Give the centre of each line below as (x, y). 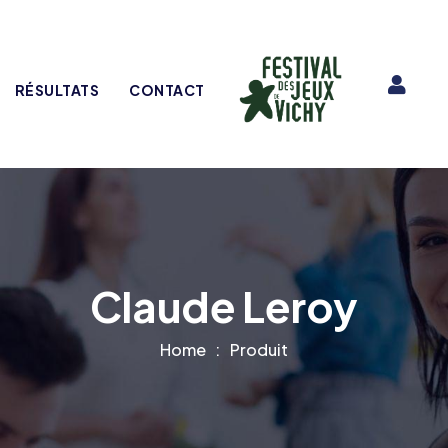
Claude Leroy (224, 306)
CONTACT (167, 90)
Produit (259, 350)
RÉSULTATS (57, 90)
